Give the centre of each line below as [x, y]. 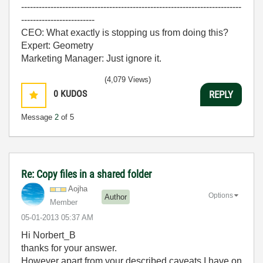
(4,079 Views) [128, 80]
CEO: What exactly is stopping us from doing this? [125, 33]
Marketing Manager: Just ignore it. [91, 58]
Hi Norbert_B [48, 235]
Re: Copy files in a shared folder [86, 174]
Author [116, 197]
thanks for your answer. [70, 248]
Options [221, 195]
